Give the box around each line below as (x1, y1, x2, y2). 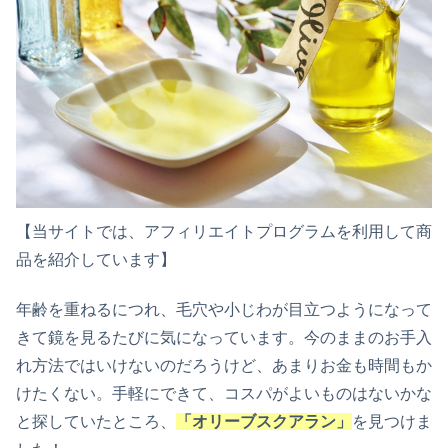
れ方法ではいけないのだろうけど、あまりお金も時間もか (16, 357, 432, 375)
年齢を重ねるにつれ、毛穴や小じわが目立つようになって (16, 301, 432, 319)
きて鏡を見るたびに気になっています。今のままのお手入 (16, 329, 432, 347)
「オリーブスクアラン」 (176, 413, 352, 431)
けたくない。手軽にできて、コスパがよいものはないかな (16, 385, 432, 403)
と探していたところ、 (16, 413, 176, 431)
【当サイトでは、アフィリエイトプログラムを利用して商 (16, 222, 432, 240)
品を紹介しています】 (16, 250, 176, 268)
